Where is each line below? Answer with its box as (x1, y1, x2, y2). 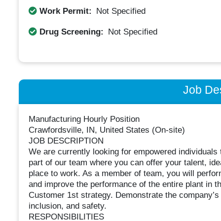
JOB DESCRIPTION (28, 136, 104, 146)
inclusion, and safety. (28, 201, 107, 211)
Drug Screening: (37, 27, 106, 37)
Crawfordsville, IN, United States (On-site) (28, 125, 185, 135)
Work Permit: (37, 6, 94, 16)
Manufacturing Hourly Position (28, 114, 140, 124)
